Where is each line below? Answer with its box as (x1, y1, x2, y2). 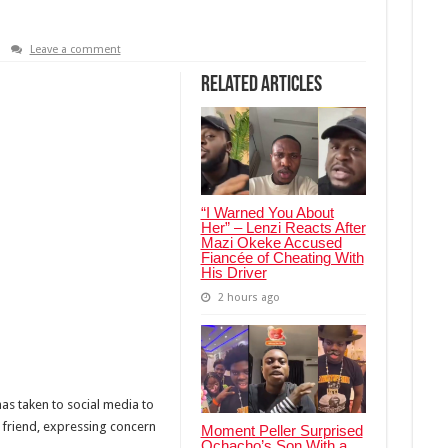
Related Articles (200, 74, 322, 97)
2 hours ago (217, 290, 280, 304)
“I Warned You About (200, 203, 334, 221)
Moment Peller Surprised (200, 421, 363, 439)
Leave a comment (29, 43, 121, 56)
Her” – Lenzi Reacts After (200, 218, 366, 236)
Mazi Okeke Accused (200, 233, 342, 251)
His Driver (200, 263, 267, 281)
